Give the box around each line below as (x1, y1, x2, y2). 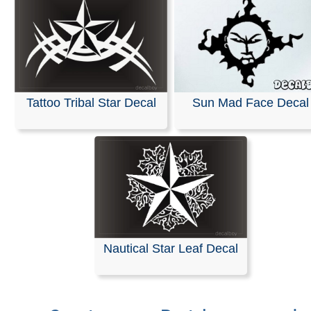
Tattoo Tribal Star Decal (26, 95, 156, 110)
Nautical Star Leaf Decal (103, 241, 238, 255)
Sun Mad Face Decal (192, 95, 309, 110)
